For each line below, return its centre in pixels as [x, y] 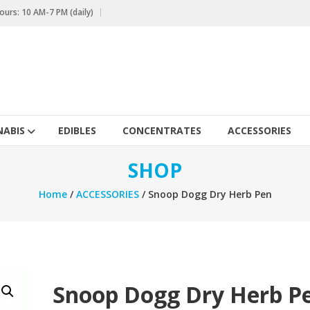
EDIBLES [77, 130]
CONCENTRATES [162, 130]
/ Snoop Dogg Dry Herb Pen [205, 194]
